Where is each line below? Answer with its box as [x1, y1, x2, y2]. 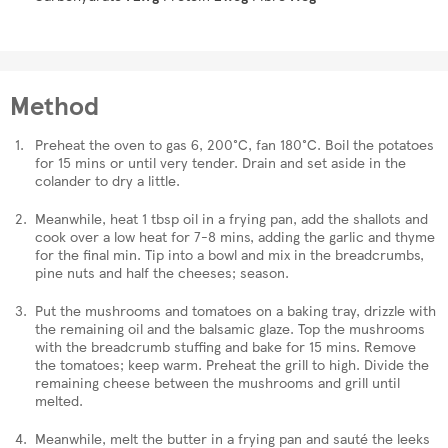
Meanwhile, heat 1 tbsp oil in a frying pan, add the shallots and [35, 207, 428, 228]
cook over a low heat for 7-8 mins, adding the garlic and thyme [35, 225, 435, 246]
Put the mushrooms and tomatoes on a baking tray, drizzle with [35, 299, 436, 320]
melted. [35, 389, 83, 410]
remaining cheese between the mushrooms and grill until [35, 371, 400, 392]
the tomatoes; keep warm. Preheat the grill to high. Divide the [35, 353, 429, 374]
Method [10, 86, 99, 123]
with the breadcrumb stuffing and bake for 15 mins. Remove [35, 335, 416, 356]
